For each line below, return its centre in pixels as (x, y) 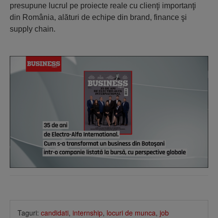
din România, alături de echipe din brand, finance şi (98, 18)
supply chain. (33, 29)
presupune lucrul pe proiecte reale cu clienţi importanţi (103, 6)
